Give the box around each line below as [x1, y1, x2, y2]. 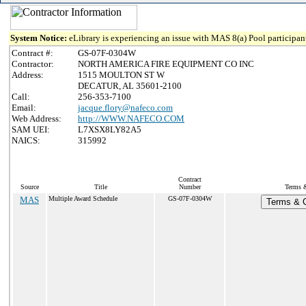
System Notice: [10, 33, 69, 43]
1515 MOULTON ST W [78, 70, 165, 80]
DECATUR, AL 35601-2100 [78, 81, 182, 91]
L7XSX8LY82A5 [78, 124, 141, 135]
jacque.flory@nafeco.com [78, 102, 173, 113]
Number [178, 183, 201, 191]
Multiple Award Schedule [48, 195, 117, 202]
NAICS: [12, 135, 40, 145]
